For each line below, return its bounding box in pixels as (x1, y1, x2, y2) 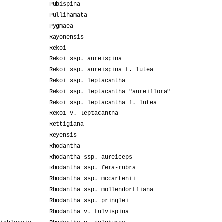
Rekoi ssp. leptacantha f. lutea (49, 99, 157, 107)
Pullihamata (49, 12, 87, 19)
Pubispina (49, 1, 80, 8)
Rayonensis (49, 34, 84, 41)
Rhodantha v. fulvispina (49, 208, 129, 216)
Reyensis (49, 132, 77, 139)
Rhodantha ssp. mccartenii (49, 175, 136, 183)
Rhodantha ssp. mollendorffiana (49, 186, 153, 194)
